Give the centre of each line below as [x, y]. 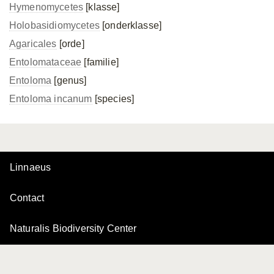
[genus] [69, 80]
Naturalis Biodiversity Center [73, 228]
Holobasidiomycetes [54, 25]
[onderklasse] [131, 25]
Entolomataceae [46, 62]
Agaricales [33, 44]
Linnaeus [31, 167]
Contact [27, 198]
